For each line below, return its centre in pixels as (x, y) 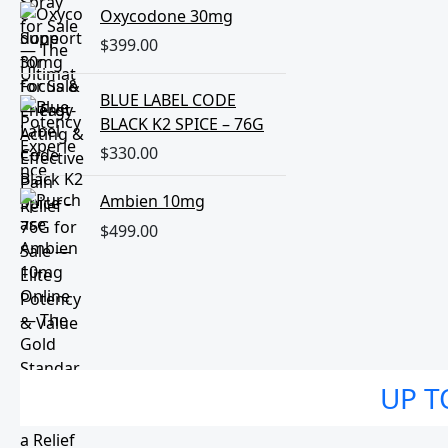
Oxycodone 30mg (166, 15)
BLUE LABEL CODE (168, 99)
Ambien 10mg (152, 201)
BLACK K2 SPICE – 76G (182, 123)
